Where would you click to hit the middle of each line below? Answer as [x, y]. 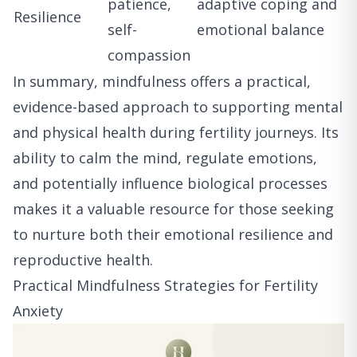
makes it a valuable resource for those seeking [173, 209]
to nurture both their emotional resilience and [173, 235]
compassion [149, 55]
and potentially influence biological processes [170, 184]
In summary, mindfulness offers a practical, [162, 82]
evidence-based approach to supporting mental [178, 107]
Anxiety [38, 311]
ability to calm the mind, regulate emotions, [165, 158]
